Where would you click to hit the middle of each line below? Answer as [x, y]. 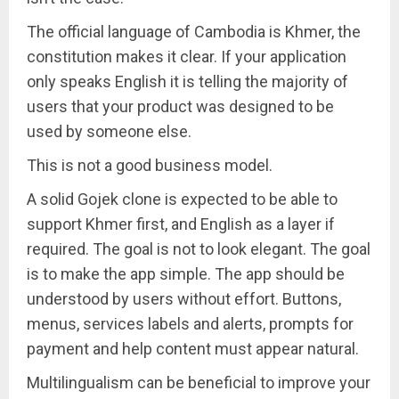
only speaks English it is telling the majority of [187, 81]
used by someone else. [109, 131]
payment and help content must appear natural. [193, 348]
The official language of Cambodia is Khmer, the [194, 31]
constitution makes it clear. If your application [187, 56]
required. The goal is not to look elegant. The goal [199, 248]
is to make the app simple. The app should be [186, 273]
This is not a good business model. [150, 165]
